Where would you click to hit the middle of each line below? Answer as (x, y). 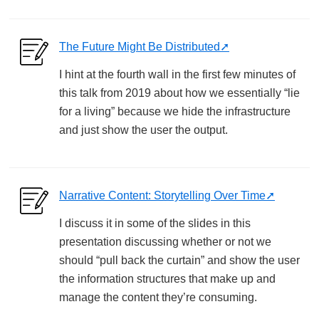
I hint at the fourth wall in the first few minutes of (177, 74)
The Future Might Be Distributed (140, 46)
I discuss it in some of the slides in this (155, 223)
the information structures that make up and (167, 278)
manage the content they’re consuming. (158, 297)
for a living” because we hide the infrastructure (175, 111)
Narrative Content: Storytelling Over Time (162, 195)
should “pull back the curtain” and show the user (179, 260)
